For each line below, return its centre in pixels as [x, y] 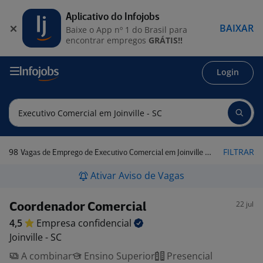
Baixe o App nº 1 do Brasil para [127, 29]
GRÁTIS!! [166, 40]
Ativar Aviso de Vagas [137, 176]
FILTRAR [239, 152]
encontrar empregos [107, 40]
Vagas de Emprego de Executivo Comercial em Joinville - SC [113, 153]
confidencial [106, 223]
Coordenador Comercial [78, 208]
